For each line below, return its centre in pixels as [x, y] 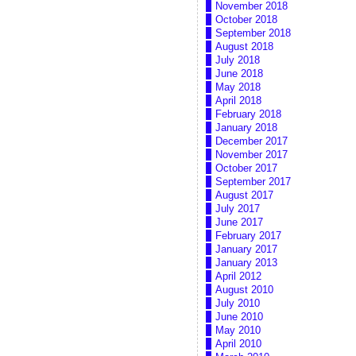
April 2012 [238, 277]
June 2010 [239, 317]
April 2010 [238, 344]
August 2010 [244, 290]
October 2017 [246, 168]
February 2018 [248, 114]
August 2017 [244, 195]
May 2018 [238, 87]
